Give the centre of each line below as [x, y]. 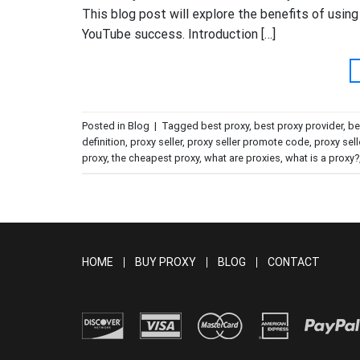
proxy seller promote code [248, 141]
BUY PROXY [166, 262]
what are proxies [242, 157]
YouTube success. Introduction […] [179, 35]
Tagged [181, 125]
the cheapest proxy [155, 157]
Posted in [105, 125]
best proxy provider [299, 125]
